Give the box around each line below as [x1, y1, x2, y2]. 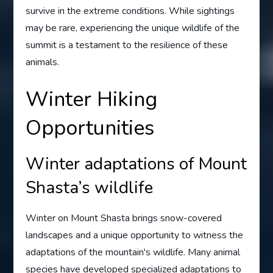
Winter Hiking [26, 85, 158, 113]
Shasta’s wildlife [26, 175, 154, 199]
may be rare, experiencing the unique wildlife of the [26, 21, 240, 35]
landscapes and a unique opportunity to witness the [26, 228, 244, 242]
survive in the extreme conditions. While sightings [26, 4, 235, 18]
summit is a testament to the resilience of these [26, 38, 229, 52]
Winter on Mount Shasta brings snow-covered [26, 211, 222, 225]
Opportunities [26, 113, 155, 142]
